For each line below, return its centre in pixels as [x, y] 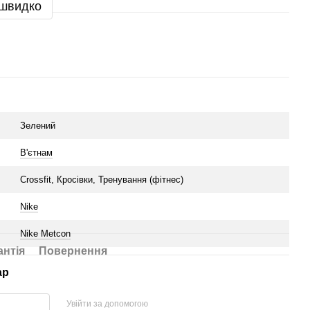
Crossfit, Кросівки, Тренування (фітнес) [102, 180]
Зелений [38, 126]
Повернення [73, 251]
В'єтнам [36, 153]
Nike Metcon [45, 234]
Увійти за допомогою [107, 303]
